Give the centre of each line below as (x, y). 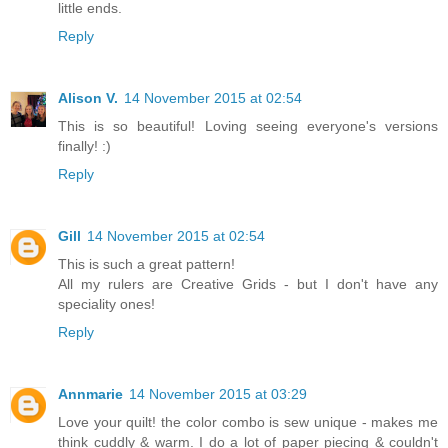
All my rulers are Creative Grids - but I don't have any (248, 283)
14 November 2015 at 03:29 (218, 393)
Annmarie (90, 393)
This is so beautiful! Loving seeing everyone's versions (248, 125)
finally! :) (84, 145)
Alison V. (88, 97)
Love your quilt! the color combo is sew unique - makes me (248, 421)
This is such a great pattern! (146, 263)
